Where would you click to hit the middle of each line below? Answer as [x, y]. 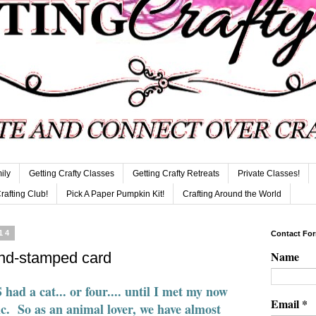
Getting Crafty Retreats [176, 174]
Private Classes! [269, 174]
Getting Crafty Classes [72, 174]
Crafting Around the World [232, 194]
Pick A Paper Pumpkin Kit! [115, 194]
